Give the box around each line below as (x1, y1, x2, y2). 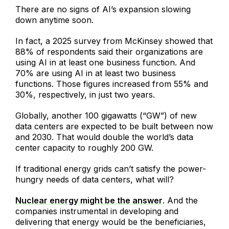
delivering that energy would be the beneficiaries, (15, 217, 206, 227)
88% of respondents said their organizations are (15, 47, 203, 57)
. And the (163, 195, 198, 206)
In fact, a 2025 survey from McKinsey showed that (15, 36, 213, 47)
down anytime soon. (15, 15, 94, 26)
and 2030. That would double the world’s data (15, 132, 193, 143)
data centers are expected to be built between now (15, 121, 213, 132)
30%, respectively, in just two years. (15, 89, 155, 100)
